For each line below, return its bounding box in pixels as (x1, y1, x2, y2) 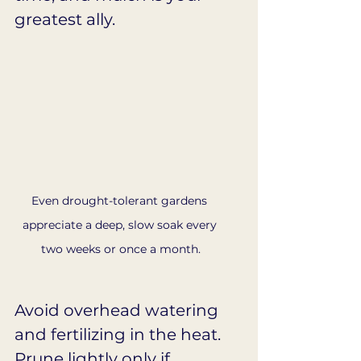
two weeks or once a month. (41, 241, 201, 256)
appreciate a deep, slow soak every (22, 217, 220, 232)
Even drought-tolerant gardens (31, 193, 210, 208)
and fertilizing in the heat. (15, 324, 225, 344)
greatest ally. (15, 10, 115, 30)
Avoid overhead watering (15, 300, 222, 320)
